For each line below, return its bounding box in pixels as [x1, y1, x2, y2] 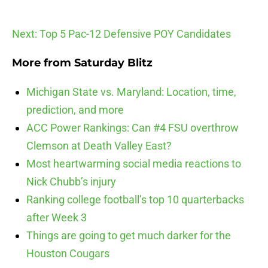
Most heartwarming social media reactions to [26, 146, 241, 159]
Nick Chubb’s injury [26, 164, 116, 177]
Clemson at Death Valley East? [26, 128, 172, 141]
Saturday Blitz [74, 45, 153, 59]
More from [12, 45, 74, 59]
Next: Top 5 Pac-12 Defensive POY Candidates [12, 16, 231, 29]
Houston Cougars [26, 236, 109, 249]
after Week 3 [26, 200, 87, 213]
